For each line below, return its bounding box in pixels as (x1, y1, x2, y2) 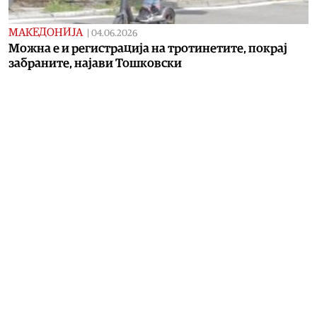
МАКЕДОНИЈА (8, 26, 83, 38)
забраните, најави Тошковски (8, 57, 182, 69)
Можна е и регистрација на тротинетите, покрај (8, 42, 287, 54)
